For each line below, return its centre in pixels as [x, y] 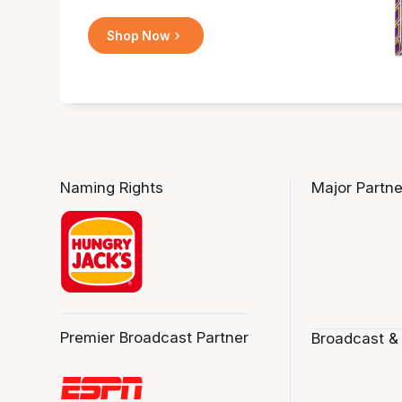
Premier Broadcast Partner [155, 337]
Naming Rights [112, 188]
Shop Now [139, 35]
